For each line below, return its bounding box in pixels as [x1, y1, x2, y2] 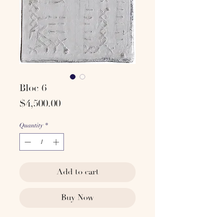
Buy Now [61, 192, 94, 203]
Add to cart [56, 166, 99, 177]
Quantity [19, 122, 43, 130]
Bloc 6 [19, 82, 46, 95]
